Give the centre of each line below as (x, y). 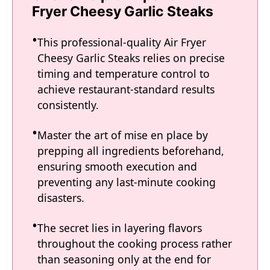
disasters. (61, 198)
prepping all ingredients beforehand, (131, 151)
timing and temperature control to (124, 74)
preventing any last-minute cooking (127, 182)
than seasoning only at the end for (124, 259)
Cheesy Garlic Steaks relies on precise (131, 58)
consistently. (68, 105)
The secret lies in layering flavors (120, 228)
